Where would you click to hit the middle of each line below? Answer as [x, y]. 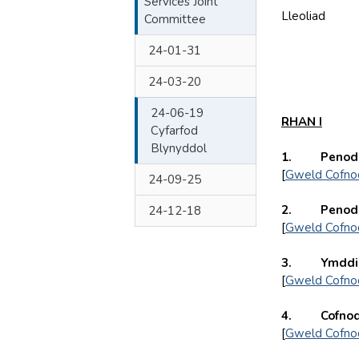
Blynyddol [179, 148]
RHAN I [302, 122]
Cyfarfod [174, 131]
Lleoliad [303, 16]
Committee [175, 19]
